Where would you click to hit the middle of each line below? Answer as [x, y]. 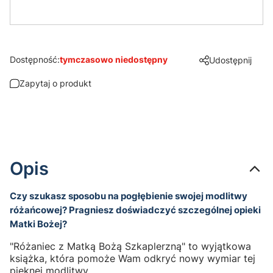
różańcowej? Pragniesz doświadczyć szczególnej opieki [135, 211]
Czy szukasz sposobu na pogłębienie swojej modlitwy [129, 197]
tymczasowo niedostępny [114, 60]
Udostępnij [230, 60]
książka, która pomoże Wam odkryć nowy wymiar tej [133, 258]
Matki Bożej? [38, 225]
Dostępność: [35, 60]
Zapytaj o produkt [55, 83]
